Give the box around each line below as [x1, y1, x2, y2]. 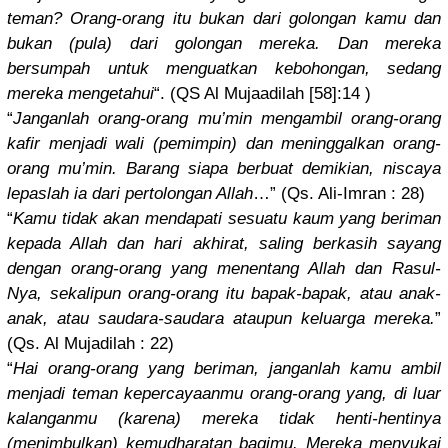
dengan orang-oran [7, 259, 152, 279]
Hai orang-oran [13, 359, 129, 379]
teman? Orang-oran [7, 9, 156, 29]
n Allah [203, 184, 253, 204]
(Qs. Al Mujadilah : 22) [7, 334, 174, 354]
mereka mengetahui [7, 84, 154, 104]
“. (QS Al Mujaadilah [154, 84, 304, 104]
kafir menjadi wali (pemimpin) [7, 134, 237, 154]
